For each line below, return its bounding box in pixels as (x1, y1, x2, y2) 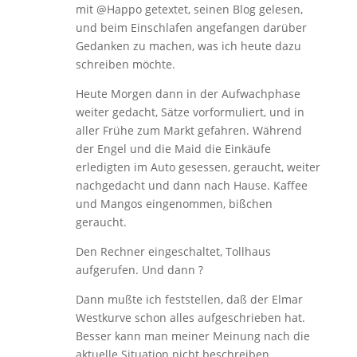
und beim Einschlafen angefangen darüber (75, 19, 307, 35)
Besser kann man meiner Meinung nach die (75, 328, 310, 343)
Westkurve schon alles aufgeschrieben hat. (75, 309, 305, 325)
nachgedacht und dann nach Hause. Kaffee (75, 177, 308, 193)
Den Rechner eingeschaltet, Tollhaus (75, 243, 271, 259)
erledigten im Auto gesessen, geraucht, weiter (75, 159, 320, 175)
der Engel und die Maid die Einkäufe (75, 140, 271, 156)
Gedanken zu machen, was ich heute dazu (75, 37, 301, 53)
